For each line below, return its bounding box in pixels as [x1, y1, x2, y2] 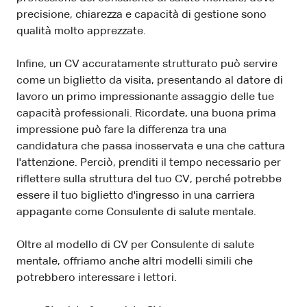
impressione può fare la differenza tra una [16, 124, 227, 136]
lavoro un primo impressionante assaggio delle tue [16, 91, 274, 103]
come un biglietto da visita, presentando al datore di [16, 75, 283, 86]
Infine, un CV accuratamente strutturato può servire [16, 58, 278, 70]
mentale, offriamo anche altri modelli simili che [16, 256, 253, 267]
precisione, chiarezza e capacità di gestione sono [16, 9, 267, 21]
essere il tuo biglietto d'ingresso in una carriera [16, 190, 255, 201]
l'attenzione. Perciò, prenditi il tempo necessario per [16, 157, 281, 169]
